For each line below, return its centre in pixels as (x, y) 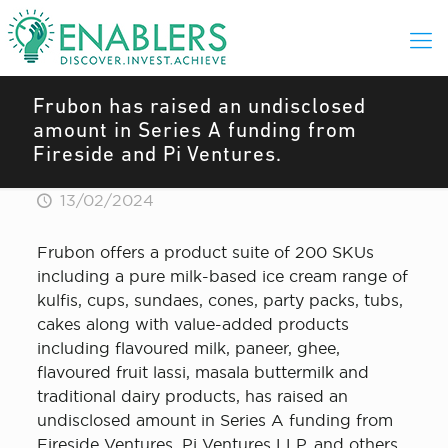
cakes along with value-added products (192, 324)
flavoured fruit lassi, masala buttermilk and (202, 372)
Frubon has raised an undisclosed (199, 107)
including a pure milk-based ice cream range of (222, 276)
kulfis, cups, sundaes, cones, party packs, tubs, (219, 300)
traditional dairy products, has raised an (192, 396)
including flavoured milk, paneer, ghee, (188, 348)
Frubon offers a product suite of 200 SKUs (205, 252)
